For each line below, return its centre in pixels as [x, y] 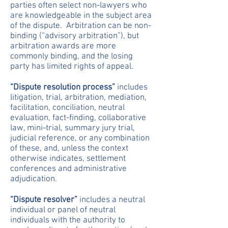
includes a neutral [111, 200]
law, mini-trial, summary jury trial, [73, 128]
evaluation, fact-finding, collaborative [78, 118]
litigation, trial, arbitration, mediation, [78, 98]
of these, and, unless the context [69, 149]
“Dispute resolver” [44, 200]
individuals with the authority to [68, 220]
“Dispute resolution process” [63, 88]
